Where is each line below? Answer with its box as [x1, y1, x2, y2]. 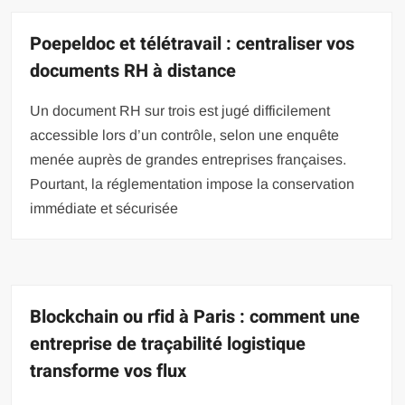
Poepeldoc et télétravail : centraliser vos [30, 30, 355, 57]
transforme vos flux [30, 357, 187, 384]
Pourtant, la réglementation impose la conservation [30, 175, 355, 192]
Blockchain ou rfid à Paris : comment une [30, 303, 361, 330]
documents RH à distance [30, 57, 237, 84]
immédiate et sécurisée [30, 200, 179, 216]
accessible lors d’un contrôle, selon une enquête [30, 127, 340, 143]
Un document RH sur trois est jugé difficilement [30, 102, 331, 118]
